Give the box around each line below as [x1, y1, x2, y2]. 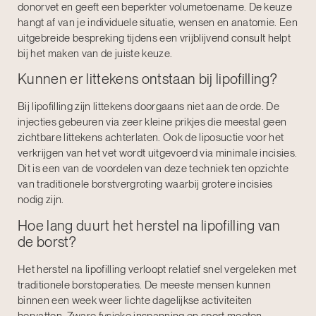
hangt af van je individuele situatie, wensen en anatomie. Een [18, 16, 298, 29]
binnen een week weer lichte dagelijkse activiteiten [18, 293, 253, 307]
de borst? [18, 233, 76, 250]
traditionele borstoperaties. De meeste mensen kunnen [18, 278, 272, 291]
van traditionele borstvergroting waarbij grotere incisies [18, 178, 273, 191]
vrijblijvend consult [179, 31, 266, 44]
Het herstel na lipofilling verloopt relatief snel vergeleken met [18, 262, 297, 276]
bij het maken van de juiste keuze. [18, 47, 173, 60]
